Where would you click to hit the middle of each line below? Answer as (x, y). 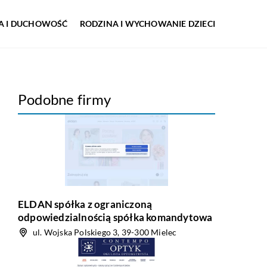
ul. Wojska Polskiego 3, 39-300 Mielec (105, 232)
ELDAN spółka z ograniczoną (85, 204)
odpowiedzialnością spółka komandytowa (115, 217)
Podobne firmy (65, 99)
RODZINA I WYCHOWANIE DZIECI (147, 24)
